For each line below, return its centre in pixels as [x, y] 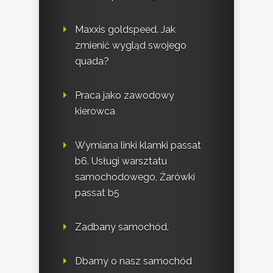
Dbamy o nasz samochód [133, 261]
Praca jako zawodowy [125, 96]
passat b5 [97, 193]
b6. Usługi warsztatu [121, 161]
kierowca [95, 112]
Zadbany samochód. [122, 227]
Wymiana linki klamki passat [138, 146]
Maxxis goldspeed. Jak [125, 30]
